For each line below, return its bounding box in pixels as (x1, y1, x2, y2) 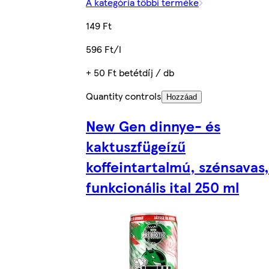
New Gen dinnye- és (86, 115, 220, 136)
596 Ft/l (86, 42, 121, 56)
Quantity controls (86, 89, 162, 103)
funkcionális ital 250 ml (86, 177, 239, 198)
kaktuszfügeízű (86, 136, 186, 157)
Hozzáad (166, 92, 197, 102)
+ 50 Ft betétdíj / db (86, 65, 174, 80)
